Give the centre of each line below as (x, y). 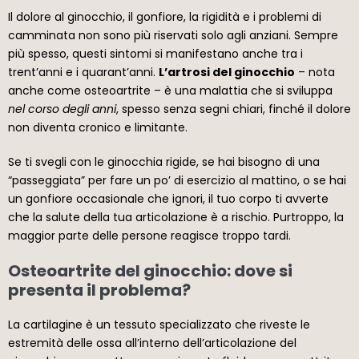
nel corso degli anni (62, 109)
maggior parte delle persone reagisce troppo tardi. (149, 235)
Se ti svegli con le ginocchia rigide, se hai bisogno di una (164, 161)
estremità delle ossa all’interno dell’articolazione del (152, 343)
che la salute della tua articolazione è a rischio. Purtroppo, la (176, 217)
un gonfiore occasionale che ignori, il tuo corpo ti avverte (168, 198)
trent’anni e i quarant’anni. (83, 72)
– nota (315, 72)
